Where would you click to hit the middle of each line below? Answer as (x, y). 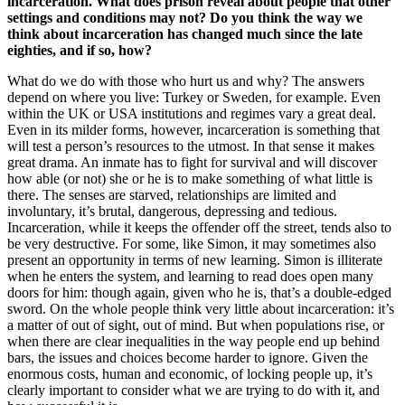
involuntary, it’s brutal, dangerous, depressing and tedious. (172, 212)
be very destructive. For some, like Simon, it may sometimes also (192, 244)
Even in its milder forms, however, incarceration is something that (193, 130)
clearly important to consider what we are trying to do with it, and (193, 391)
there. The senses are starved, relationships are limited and (172, 195)
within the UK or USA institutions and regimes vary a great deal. (192, 114)
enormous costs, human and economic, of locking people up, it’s (190, 374)
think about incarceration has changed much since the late (185, 34)
